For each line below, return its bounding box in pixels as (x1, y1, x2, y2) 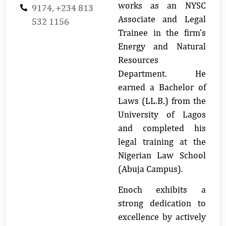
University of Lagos (118, 108, 206, 120)
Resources (118, 54, 158, 65)
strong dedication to (118, 198, 206, 209)
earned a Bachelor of (118, 81, 206, 92)
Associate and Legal (118, 13, 206, 24)
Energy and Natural (118, 40, 206, 51)
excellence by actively (118, 211, 206, 222)
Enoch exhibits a (118, 184, 206, 195)
